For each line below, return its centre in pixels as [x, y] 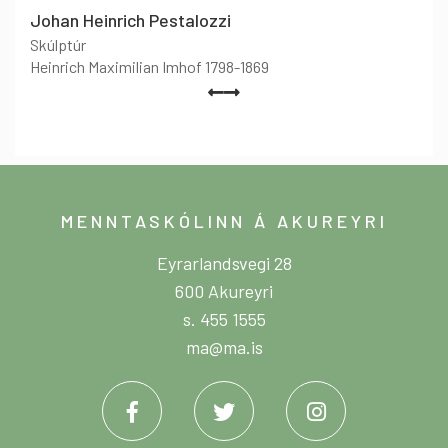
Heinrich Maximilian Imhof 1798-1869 [149, 67]
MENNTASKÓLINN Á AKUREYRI [224, 220]
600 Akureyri [224, 290]
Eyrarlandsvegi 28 [224, 262]
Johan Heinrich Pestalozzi [130, 20]
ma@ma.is [224, 346]
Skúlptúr [58, 45]
